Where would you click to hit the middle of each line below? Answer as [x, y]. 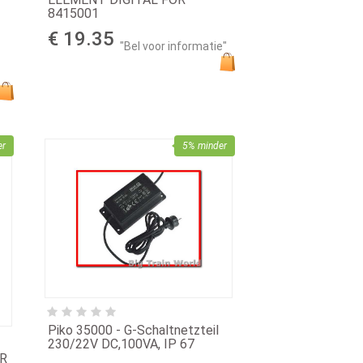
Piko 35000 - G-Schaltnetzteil [134, 331]
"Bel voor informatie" [174, 46]
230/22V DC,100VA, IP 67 [122, 344]
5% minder [204, 146]
